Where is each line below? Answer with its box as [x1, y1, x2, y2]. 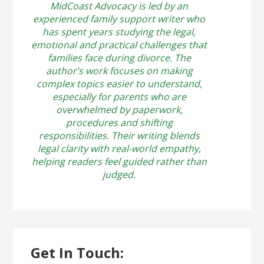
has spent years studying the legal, [42, 25, 196, 38]
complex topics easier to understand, [36, 77, 202, 90]
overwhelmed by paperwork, [55, 103, 183, 116]
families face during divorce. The [47, 51, 191, 64]
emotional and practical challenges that [31, 38, 207, 51]
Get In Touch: [31, 242, 124, 262]
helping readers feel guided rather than [31, 154, 207, 168]
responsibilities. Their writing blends [38, 128, 200, 142]
